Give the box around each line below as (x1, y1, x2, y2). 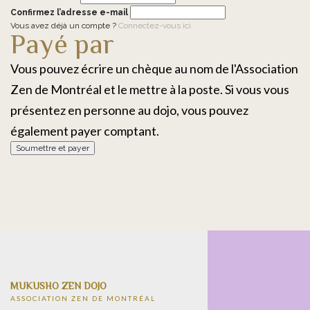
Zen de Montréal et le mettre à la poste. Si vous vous (10, 82, 289, 97)
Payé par (10, 28, 114, 60)
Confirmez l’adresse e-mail (10, 8, 128, 17)
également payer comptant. (10, 123, 159, 138)
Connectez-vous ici (118, 21, 191, 30)
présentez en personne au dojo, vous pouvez (10, 102, 248, 118)
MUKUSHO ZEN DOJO (10, 280, 107, 291)
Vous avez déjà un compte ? (10, 21, 118, 30)
